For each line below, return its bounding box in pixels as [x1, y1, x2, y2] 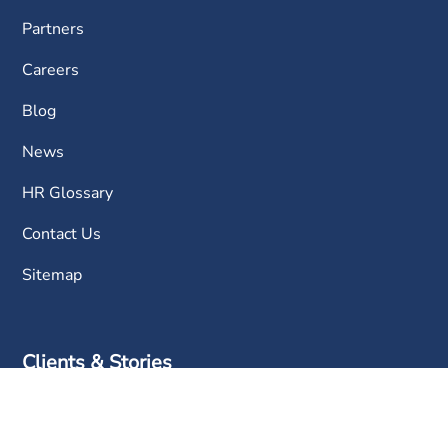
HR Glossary [22, 182, 114, 205]
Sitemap [22, 264, 83, 287]
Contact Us [22, 223, 102, 246]
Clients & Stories [22, 348, 173, 376]
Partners [22, 18, 85, 41]
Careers [22, 59, 80, 82]
